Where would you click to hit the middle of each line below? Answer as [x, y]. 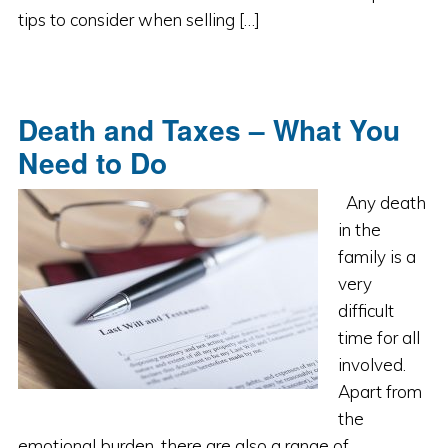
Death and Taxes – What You [208, 129]
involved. [371, 364]
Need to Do [92, 162]
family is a [376, 256]
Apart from [379, 391]
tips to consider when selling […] [138, 19]
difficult [365, 310]
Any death [381, 202]
